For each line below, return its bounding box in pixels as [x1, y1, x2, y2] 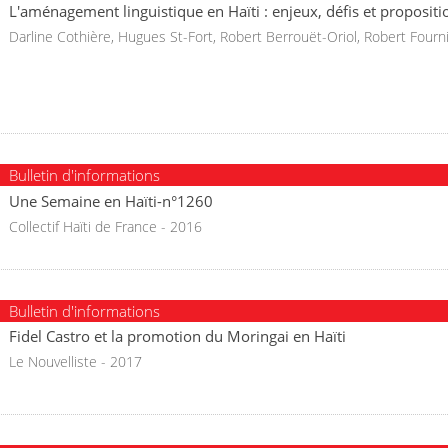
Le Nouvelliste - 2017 [9, 352, 142, 371]
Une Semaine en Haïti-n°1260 [9, 190, 213, 211]
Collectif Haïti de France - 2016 [9, 216, 202, 236]
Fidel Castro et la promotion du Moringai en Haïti [9, 326, 346, 347]
